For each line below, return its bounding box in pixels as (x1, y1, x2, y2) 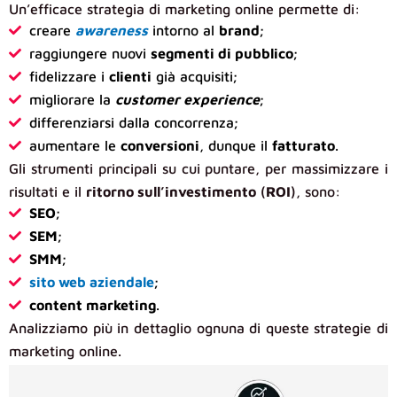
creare (28, 22, 75, 39)
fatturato (271, 137, 335, 154)
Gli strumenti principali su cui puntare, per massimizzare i (9, 160, 388, 177)
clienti (108, 68, 152, 85)
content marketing (28, 297, 156, 314)
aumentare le (28, 137, 121, 154)
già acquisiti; (151, 68, 237, 85)
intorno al (147, 22, 219, 39)
